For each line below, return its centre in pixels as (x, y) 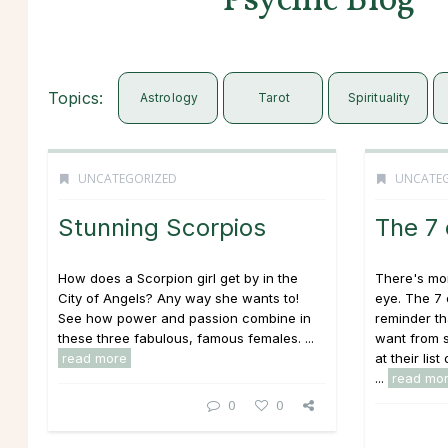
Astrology (169, 97)
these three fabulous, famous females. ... (186, 338)
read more (94, 358)
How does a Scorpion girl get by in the (178, 278)
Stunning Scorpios (162, 227)
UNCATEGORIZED (127, 178)
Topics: (76, 97)
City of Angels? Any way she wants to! (178, 298)
